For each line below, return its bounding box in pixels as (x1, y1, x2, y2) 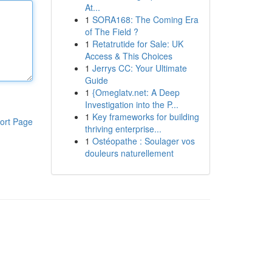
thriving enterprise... (84, 123, 161, 135)
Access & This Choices (84, 50, 172, 62)
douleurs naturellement (84, 147, 174, 159)
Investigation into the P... (84, 98, 178, 110)
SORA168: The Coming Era (92, 13, 199, 25)
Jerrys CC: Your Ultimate (92, 62, 187, 74)
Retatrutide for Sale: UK (92, 38, 183, 50)
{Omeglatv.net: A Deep (92, 86, 180, 98)
